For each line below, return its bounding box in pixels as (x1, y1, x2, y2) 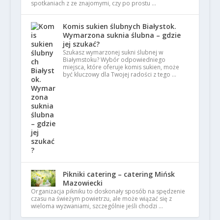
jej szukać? (62, 39, 100, 49)
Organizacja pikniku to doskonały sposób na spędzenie (30, 187, 185, 196)
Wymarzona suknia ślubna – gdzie (62, 30, 181, 40)
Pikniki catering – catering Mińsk (62, 169, 175, 179)
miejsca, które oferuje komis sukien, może (62, 63, 179, 72)
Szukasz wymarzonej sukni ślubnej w (62, 48, 163, 57)
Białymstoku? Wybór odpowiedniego (62, 55, 165, 64)
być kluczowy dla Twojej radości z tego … (62, 70, 176, 79)
